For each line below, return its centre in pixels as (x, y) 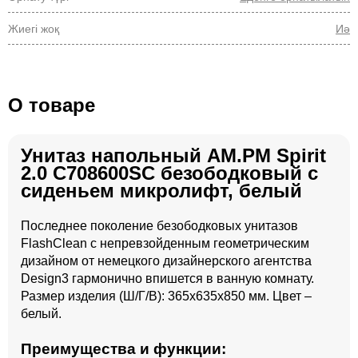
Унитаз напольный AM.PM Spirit (173, 155)
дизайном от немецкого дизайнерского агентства (166, 261)
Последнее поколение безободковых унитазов (159, 226)
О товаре (52, 105)
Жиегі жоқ (34, 29)
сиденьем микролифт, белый (161, 191)
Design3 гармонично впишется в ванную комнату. (167, 278)
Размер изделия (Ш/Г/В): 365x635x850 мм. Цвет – (166, 296)
